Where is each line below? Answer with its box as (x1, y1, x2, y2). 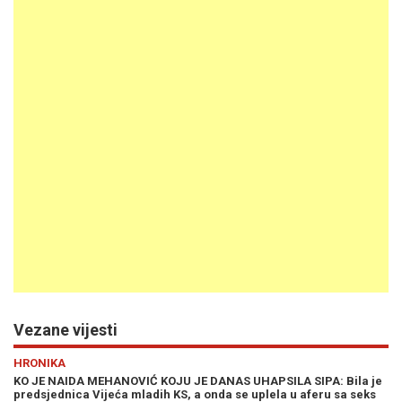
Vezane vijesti (13, 320, 118, 339)
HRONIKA (13, 356, 66, 370)
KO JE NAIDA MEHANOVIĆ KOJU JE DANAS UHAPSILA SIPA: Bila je (13, 374, 382, 388)
